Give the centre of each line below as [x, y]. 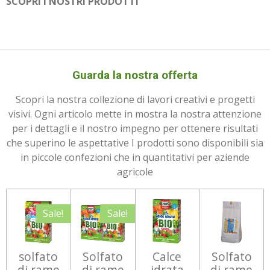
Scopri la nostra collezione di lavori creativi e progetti [135, 100]
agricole [135, 172]
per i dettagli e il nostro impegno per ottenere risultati [135, 129]
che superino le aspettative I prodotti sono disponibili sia [135, 143]
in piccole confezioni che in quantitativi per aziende [135, 158]
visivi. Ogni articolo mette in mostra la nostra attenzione [135, 114]
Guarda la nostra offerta [135, 76]
